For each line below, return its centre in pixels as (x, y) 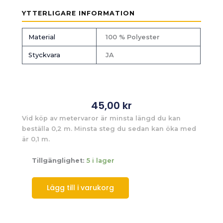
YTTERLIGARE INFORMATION (78, 13)
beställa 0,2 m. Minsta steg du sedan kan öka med (109, 129)
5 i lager (101, 161)
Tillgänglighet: (58, 161)
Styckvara (44, 55)
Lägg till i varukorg (81, 187)
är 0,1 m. (36, 139)
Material (42, 37)
